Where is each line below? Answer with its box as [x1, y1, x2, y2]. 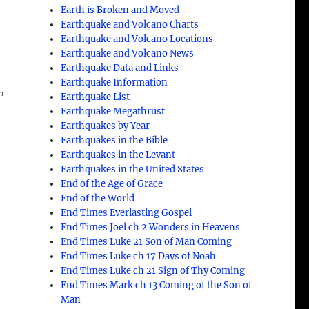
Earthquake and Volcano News [61, 47, 195, 59]
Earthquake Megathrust [61, 105, 166, 117]
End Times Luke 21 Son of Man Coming [61, 235, 232, 248]
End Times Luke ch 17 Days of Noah [61, 250, 217, 262]
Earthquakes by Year [61, 119, 150, 132]
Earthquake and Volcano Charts [61, 18, 199, 30]
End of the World [61, 192, 135, 204]
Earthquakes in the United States [61, 163, 205, 175]
